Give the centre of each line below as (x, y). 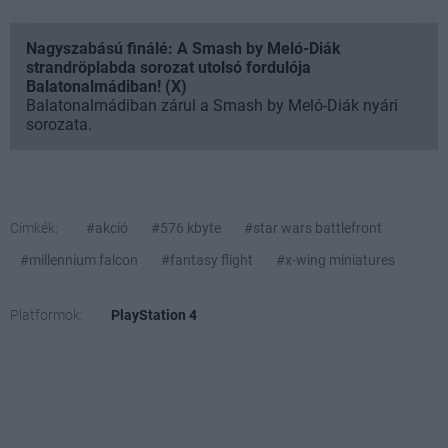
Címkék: (34, 227)
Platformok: (46, 314)
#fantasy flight (207, 259)
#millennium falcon (79, 259)
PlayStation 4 (154, 314)
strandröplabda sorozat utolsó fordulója (168, 67)
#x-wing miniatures (335, 259)
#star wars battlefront (313, 227)
